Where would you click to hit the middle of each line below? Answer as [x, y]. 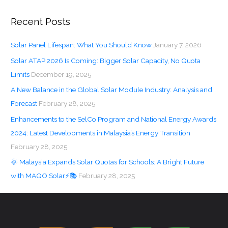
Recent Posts [41, 22]
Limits [20, 74]
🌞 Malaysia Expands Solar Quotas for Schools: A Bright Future [108, 162]
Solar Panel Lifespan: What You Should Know [81, 45]
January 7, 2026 [178, 45]
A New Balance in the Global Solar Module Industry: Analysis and [112, 90]
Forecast [24, 104]
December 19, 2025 [61, 74]
